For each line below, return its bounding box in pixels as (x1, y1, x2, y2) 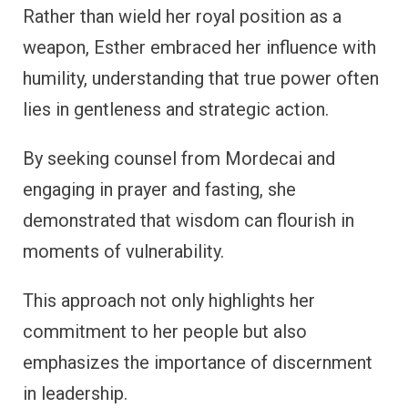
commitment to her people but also (23, 321, 307, 343)
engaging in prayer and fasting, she (23, 178, 296, 201)
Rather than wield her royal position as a (23, 5, 342, 28)
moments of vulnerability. (23, 240, 224, 263)
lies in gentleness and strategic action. (23, 98, 329, 121)
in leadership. (23, 382, 127, 405)
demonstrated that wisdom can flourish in (23, 209, 354, 232)
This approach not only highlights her (23, 290, 315, 312)
